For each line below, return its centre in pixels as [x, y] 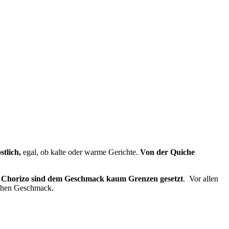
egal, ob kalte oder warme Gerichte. [81, 152]
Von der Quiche [167, 152]
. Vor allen [201, 178]
